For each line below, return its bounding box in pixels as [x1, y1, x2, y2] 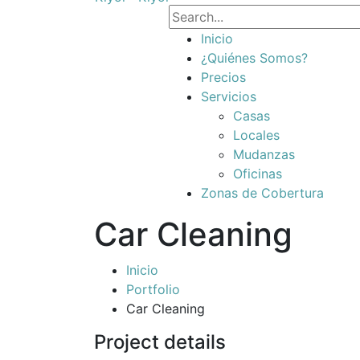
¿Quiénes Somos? [201, 50, 308, 66]
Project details [94, 330, 226, 354]
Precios [201, 69, 246, 85]
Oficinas [233, 166, 282, 182]
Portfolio [126, 281, 180, 297]
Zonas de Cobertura [201, 185, 324, 201]
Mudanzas [233, 146, 295, 162]
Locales [233, 127, 280, 143]
